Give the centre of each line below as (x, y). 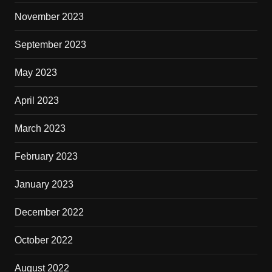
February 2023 (46, 157)
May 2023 (36, 73)
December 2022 (49, 212)
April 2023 (36, 101)
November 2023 (49, 17)
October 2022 (43, 240)
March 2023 (40, 129)
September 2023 (50, 45)
